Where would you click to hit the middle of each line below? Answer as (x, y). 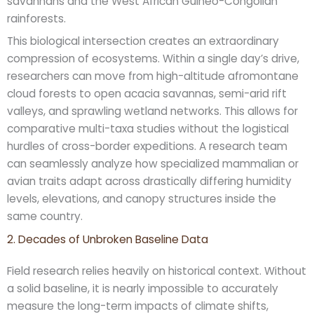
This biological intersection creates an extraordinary (143, 41)
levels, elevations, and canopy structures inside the (142, 199)
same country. (45, 217)
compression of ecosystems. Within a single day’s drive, (153, 59)
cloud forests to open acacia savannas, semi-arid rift (147, 94)
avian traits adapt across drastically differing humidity (149, 182)
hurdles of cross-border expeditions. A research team (147, 146)
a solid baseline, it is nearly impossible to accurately (143, 288)
